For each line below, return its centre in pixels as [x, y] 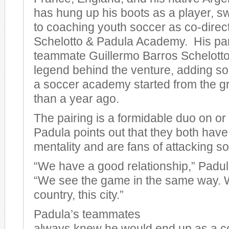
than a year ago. [76, 99]
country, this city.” [79, 195]
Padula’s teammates [87, 214]
